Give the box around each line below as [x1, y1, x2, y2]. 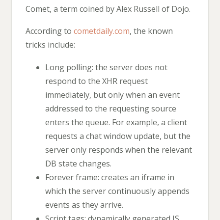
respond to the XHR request [45, 75, 148, 86]
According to [26, 26, 74, 37]
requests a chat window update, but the [45, 130, 191, 141]
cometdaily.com [74, 26, 130, 37]
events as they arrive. [45, 199, 123, 210]
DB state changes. [45, 158, 111, 169]
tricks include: [26, 39, 75, 51]
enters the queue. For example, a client [45, 116, 187, 128]
